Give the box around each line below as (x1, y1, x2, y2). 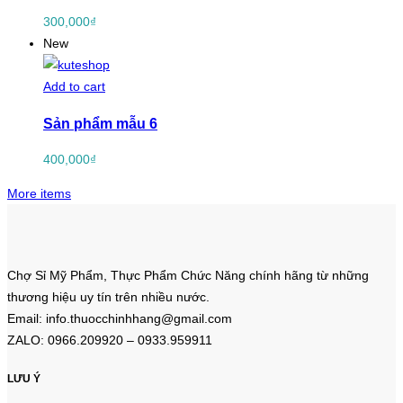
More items (7, 186, 71, 201)
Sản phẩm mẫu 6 (43, 114, 157, 131)
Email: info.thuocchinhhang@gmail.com (7, 311, 232, 327)
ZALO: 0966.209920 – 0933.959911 (7, 333, 212, 348)
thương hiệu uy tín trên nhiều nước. (7, 290, 210, 305)
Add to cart (43, 79, 105, 94)
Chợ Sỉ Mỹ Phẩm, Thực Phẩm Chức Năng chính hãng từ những (7, 268, 369, 283)
